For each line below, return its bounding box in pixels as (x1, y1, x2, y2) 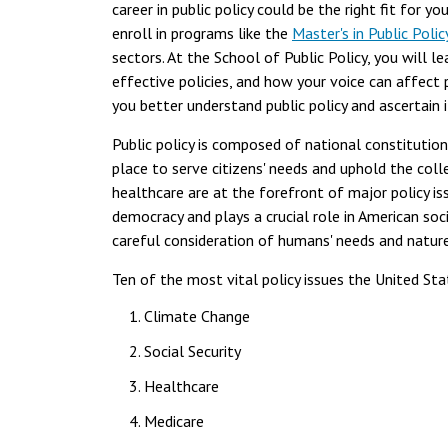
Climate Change (144, 306, 250, 327)
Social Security (144, 341, 241, 362)
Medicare (144, 411, 204, 432)
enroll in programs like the (112, 23, 292, 44)
